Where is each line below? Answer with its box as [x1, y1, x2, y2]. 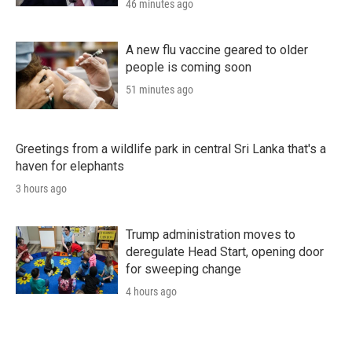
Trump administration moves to [126, 226, 295, 242]
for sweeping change [126, 261, 241, 277]
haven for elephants [16, 158, 124, 174]
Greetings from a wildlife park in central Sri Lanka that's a [16, 141, 326, 156]
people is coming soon [126, 59, 251, 75]
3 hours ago [16, 181, 67, 195]
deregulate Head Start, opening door [126, 244, 324, 259]
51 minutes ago [126, 82, 193, 96]
